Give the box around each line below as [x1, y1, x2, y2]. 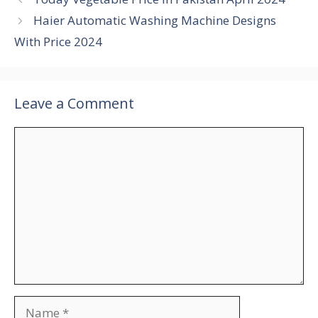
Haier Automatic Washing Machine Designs [33, 12, 277, 29]
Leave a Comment [14, 94, 134, 114]
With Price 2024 [14, 33, 102, 50]
